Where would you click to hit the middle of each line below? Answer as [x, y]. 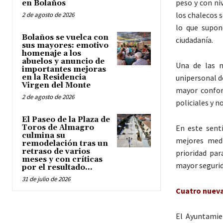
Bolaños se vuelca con [65, 38]
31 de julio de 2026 [46, 179]
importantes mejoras [64, 70]
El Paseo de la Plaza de [66, 120]
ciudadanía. [194, 40]
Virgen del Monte [56, 86]
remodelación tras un [65, 144]
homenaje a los [52, 54]
